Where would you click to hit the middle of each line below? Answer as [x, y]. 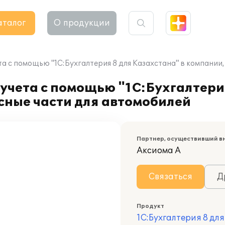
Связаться [171, 177]
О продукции [82, 23]
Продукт [150, 206]
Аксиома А [159, 151]
